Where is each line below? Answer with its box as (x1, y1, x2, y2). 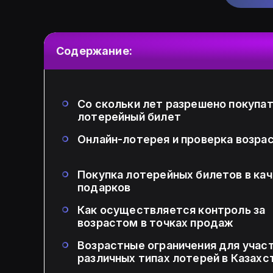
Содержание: (56, 44, 132, 58)
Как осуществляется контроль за (77, 204, 266, 217)
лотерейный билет (77, 110, 181, 124)
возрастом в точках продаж (77, 216, 234, 230)
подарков (77, 181, 131, 194)
